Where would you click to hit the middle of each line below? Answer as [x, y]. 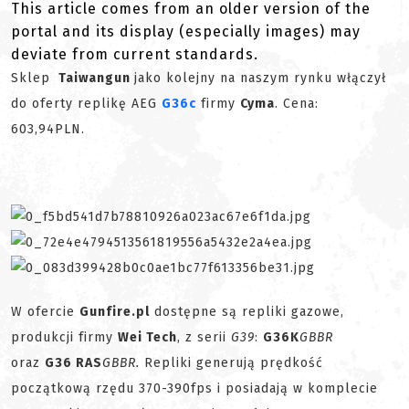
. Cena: [297, 104]
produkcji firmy [64, 337]
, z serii [204, 337]
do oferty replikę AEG [86, 104]
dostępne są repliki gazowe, [247, 312]
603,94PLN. [50, 129]
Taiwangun [94, 78]
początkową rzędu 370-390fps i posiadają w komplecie [194, 388]
